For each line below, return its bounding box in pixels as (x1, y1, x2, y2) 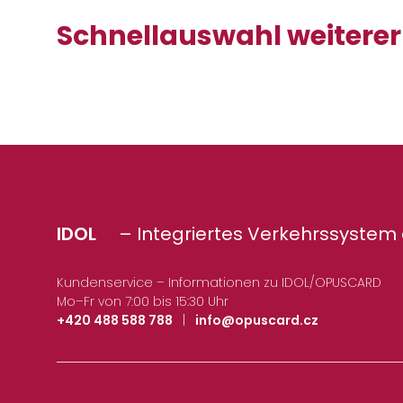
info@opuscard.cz (195, 311, 318, 330)
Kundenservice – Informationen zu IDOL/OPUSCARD (57, 273, 381, 292)
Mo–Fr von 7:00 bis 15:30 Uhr (57, 292, 228, 311)
